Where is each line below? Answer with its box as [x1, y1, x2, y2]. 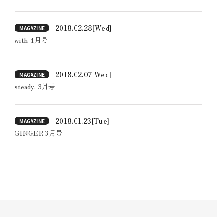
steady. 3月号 [15, 81, 56, 91]
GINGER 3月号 [15, 128, 63, 138]
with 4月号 [15, 35, 48, 45]
